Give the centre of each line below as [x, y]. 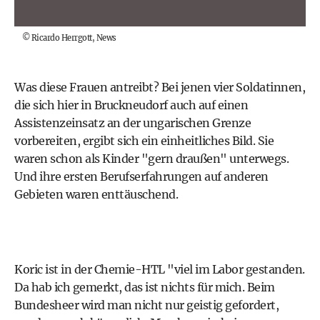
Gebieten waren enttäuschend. [96, 195]
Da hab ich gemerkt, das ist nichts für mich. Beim [145, 287]
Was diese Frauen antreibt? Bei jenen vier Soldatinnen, [160, 87]
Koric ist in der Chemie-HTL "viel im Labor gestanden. [160, 270]
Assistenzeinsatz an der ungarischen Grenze [132, 123]
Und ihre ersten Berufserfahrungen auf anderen [141, 177]
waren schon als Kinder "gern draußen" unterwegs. [151, 159]
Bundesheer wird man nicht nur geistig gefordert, [146, 305]
